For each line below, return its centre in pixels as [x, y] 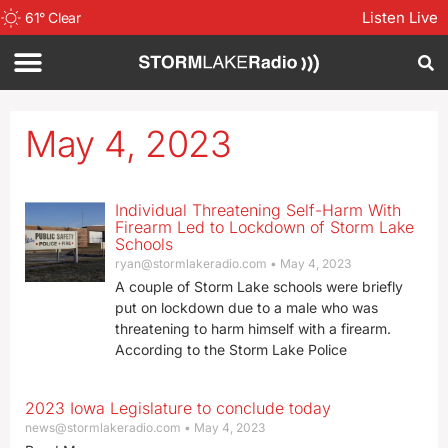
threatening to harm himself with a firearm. [252, 328]
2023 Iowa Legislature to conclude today [178, 408]
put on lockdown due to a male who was [246, 307]
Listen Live [400, 17]
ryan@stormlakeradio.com [192, 263]
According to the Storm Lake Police [230, 349]
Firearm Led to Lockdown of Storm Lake [264, 227]
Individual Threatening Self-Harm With [257, 210]
